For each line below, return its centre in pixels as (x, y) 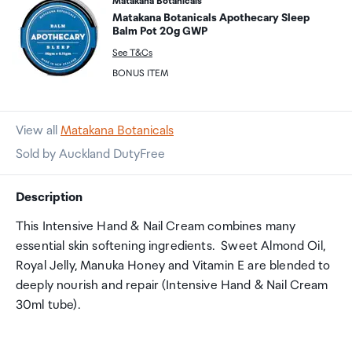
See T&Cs (132, 53)
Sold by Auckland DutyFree (90, 154)
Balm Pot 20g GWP (160, 31)
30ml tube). (48, 305)
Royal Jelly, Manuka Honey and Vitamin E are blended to (173, 266)
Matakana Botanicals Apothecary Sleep (211, 18)
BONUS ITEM (141, 73)
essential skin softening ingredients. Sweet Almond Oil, (170, 246)
